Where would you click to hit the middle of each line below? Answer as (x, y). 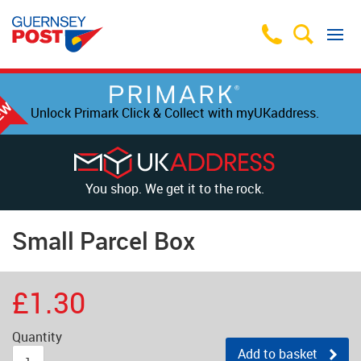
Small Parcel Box (104, 241)
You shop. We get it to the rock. (174, 189)
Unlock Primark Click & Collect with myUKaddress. (174, 113)
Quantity (37, 337)
